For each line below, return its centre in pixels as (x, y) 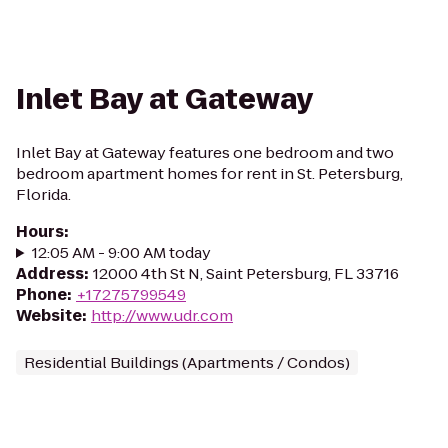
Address (50, 273)
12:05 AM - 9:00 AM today (121, 252)
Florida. (43, 194)
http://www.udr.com (162, 315)
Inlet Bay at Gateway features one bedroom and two (205, 152)
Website (49, 315)
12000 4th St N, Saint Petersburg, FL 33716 (246, 273)
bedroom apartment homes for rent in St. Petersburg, (209, 173)
